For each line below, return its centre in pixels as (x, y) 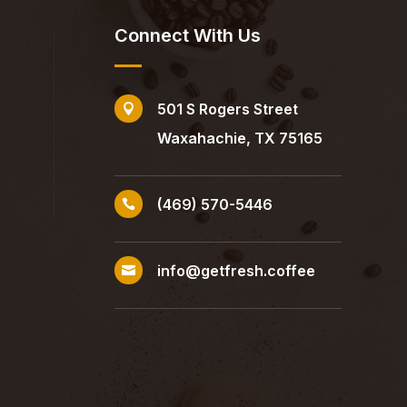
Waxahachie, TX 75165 (239, 138)
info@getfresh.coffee (236, 271)
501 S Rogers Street (227, 109)
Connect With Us (187, 35)
